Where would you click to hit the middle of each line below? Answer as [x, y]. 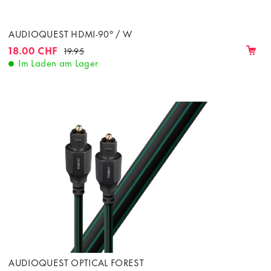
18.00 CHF [33, 49]
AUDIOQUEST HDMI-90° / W [70, 33]
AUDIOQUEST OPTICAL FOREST [77, 262]
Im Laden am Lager [58, 62]
